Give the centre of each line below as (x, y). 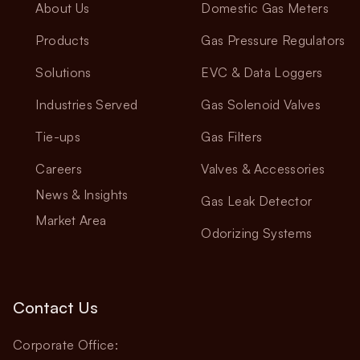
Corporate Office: (66, 345)
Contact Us (55, 307)
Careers (59, 169)
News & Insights (82, 194)
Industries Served (87, 104)
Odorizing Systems (257, 233)
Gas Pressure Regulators (273, 40)
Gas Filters (232, 137)
